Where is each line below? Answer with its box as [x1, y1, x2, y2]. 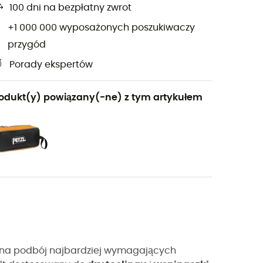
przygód [8, 39, 46, 49]
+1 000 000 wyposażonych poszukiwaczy [8, 23, 195, 33]
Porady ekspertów [9, 60, 93, 70]
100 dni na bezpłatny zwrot [9, 3, 131, 13]
